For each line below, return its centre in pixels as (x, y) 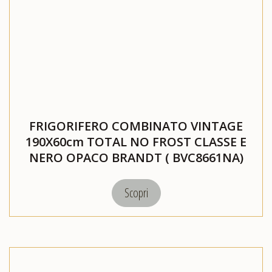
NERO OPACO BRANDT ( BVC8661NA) (136, 158)
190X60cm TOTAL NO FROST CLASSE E (136, 142)
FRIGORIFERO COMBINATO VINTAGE (136, 126)
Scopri (136, 193)
